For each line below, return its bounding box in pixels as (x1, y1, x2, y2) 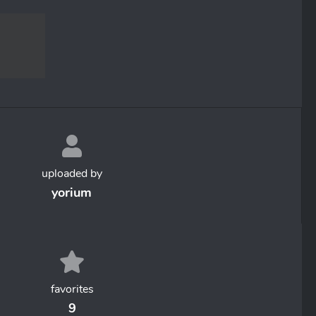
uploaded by (41, 166, 102, 181)
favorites (50, 281, 94, 297)
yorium (51, 184, 92, 201)
